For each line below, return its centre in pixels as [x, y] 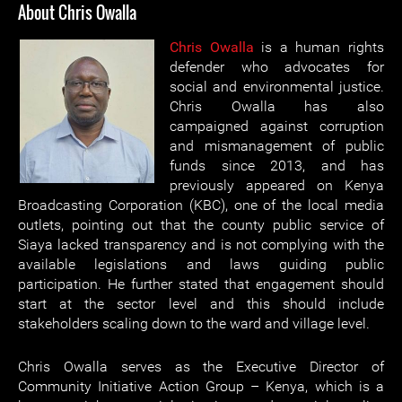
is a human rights [319, 47]
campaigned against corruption [277, 126]
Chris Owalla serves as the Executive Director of [201, 367]
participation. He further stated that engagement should [201, 284]
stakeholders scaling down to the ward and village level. [194, 323]
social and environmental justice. [277, 87]
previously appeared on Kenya [277, 185]
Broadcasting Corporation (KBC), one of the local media [201, 205]
